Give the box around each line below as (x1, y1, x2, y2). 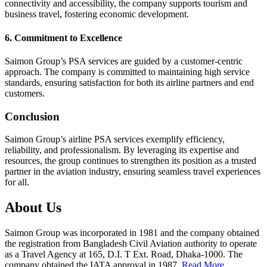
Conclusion (5, 110, 60, 123)
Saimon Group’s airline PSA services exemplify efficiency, (5, 134, 225, 145)
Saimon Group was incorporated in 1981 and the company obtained (5, 228, 259, 238)
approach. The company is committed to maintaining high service (5, 67, 250, 77)
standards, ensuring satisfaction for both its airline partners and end (5, 77, 254, 88)
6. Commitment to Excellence (5, 32, 122, 43)
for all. (5, 177, 29, 188)
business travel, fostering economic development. (5, 9, 189, 20)
